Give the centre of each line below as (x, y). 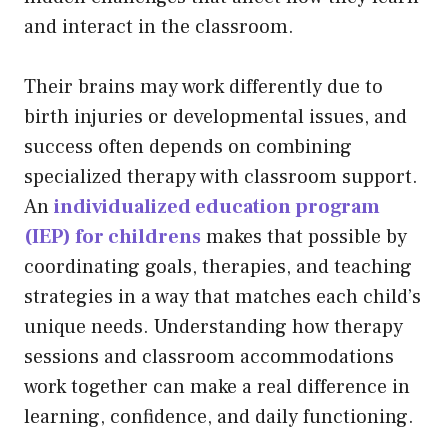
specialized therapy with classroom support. (221, 176)
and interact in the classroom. (161, 26)
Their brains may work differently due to (203, 86)
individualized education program (217, 206)
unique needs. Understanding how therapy (213, 326)
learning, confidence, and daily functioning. (221, 416)
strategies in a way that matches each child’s (222, 296)
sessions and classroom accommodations (209, 356)
